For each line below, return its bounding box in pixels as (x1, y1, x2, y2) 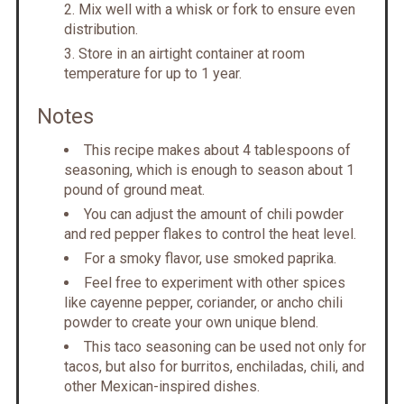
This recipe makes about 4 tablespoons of (83, 142, 351, 160)
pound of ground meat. (63, 181, 205, 199)
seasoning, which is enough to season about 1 (63, 161, 354, 179)
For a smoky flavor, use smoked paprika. (83, 250, 336, 268)
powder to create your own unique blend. (63, 314, 318, 332)
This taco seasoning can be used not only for (83, 338, 366, 356)
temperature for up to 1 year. (63, 65, 242, 83)
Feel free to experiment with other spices (83, 274, 345, 292)
